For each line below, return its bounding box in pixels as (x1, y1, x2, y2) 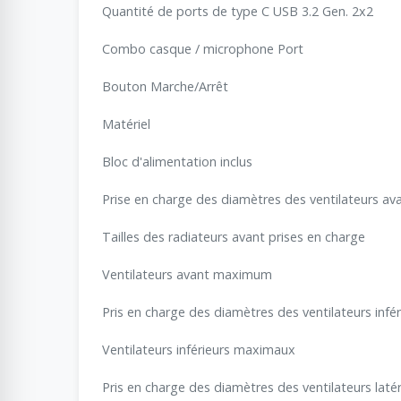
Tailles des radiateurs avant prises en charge (102, 227, 365, 245)
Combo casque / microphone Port (102, 39, 303, 57)
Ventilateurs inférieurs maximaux (102, 340, 295, 358)
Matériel (102, 115, 150, 132)
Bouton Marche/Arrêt (102, 77, 228, 95)
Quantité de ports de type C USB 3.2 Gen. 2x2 (102, 2, 373, 20)
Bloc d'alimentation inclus (102, 152, 252, 170)
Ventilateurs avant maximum (102, 265, 272, 283)
